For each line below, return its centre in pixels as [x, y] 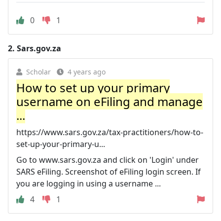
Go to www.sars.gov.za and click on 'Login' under [108, 160]
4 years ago [87, 72]
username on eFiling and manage [110, 101]
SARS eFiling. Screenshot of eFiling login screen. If [109, 171]
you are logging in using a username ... [89, 183]
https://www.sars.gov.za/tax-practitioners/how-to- [110, 132]
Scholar [38, 72]
